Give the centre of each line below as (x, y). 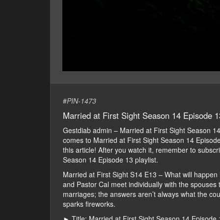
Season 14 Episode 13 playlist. (110, 160)
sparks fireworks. (89, 204)
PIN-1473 (82, 101)
